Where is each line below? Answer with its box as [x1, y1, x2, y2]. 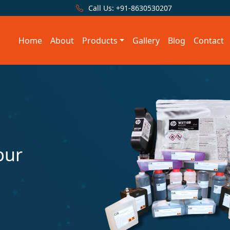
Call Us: [86, 3, 116, 13]
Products [82, 34, 118, 46]
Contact [194, 34, 224, 46]
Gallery [132, 34, 160, 46]
